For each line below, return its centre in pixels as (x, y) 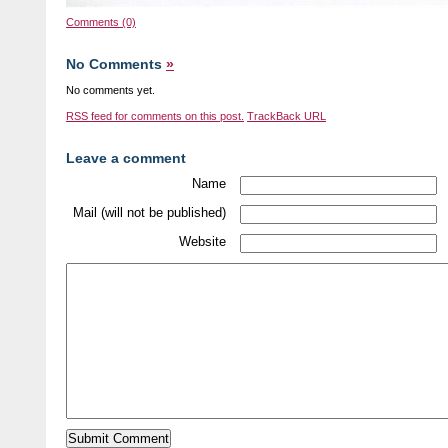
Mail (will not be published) (149, 212)
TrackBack (275, 116)
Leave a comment (126, 158)
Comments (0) (101, 22)
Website (202, 241)
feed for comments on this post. (166, 116)
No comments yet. (110, 90)
